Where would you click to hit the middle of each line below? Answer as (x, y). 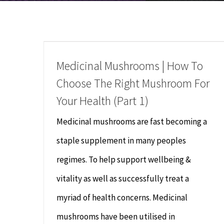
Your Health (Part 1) (102, 101)
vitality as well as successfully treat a (123, 178)
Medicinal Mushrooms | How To (130, 66)
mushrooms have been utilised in (116, 216)
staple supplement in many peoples (121, 140)
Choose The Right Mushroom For (133, 83)
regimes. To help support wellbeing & (124, 159)
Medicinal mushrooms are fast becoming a (132, 121)
